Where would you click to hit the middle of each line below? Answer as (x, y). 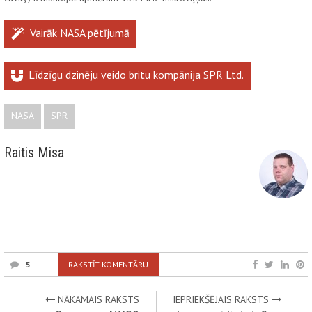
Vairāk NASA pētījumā (80, 33)
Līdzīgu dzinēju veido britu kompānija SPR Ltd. (136, 75)
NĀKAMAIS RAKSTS (97, 300)
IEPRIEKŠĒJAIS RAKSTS (222, 300)
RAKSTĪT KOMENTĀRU (108, 265)
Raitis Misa (34, 153)
